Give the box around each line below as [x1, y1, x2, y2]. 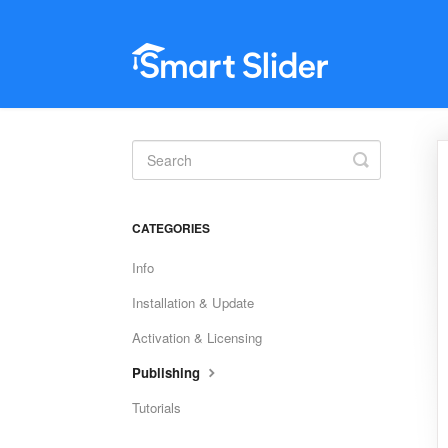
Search [360, 162, 418, 188]
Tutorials [132, 398, 181, 417]
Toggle [360, 146, 414, 172]
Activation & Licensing [132, 328, 262, 347]
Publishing [132, 363, 204, 382]
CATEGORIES [132, 219, 210, 237]
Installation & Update [132, 293, 254, 312]
